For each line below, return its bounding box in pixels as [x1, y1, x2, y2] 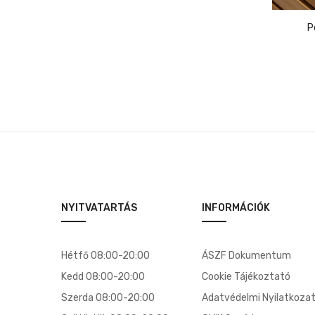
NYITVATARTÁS [61, 202, 137, 214]
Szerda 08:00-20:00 [61, 292, 155, 304]
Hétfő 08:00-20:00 [61, 250, 150, 262]
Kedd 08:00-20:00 [61, 271, 145, 283]
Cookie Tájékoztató [202, 271, 290, 283]
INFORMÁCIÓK [202, 202, 270, 214]
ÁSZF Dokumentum [202, 250, 291, 262]
